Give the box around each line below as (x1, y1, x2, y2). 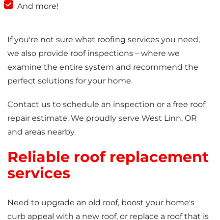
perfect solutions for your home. (7, 76, 133, 85)
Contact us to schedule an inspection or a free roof (7, 99, 205, 109)
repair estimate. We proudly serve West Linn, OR (7, 113, 197, 123)
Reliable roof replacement (7, 147, 209, 166)
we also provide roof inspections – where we (7, 48, 180, 58)
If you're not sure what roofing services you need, (7, 34, 200, 44)
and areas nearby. (7, 127, 76, 137)
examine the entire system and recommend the (7, 62, 198, 72)
